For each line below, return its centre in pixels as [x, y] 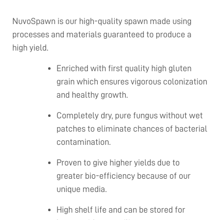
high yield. [30, 48]
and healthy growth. [92, 95]
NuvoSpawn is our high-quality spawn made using [102, 21]
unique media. [82, 189]
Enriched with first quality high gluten [124, 69]
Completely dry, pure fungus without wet [130, 116]
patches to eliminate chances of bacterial [132, 129]
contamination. [83, 142]
